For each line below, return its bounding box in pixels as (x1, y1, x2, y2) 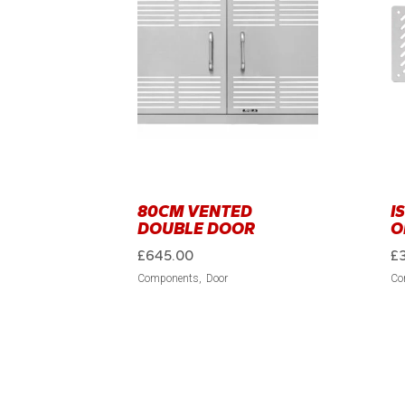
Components (137, 272, 199, 286)
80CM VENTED (137, 202, 252, 222)
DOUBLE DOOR (137, 219, 255, 240)
